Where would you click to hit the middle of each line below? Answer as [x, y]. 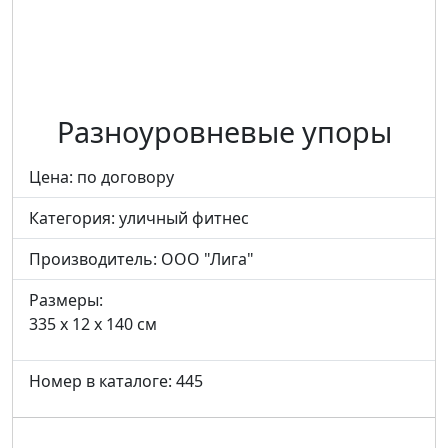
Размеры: [66, 300]
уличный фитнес [184, 218]
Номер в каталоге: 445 [116, 381]
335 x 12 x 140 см [93, 324]
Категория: [74, 218]
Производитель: [95, 259]
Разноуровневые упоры [224, 131]
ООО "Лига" [207, 259]
